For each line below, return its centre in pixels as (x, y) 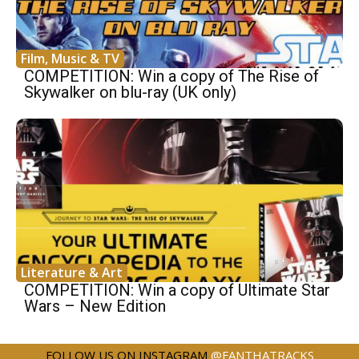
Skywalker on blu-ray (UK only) (130, 93)
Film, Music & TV (70, 59)
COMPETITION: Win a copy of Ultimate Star (177, 290)
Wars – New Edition (95, 307)
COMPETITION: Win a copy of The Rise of (171, 77)
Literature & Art (72, 273)
